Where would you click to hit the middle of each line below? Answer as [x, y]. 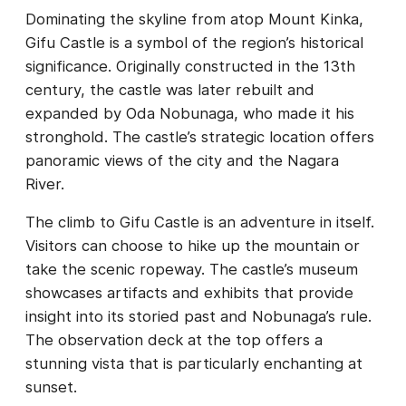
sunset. [51, 387]
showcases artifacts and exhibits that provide [189, 293]
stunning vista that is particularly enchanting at [194, 364]
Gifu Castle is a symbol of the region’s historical [194, 42]
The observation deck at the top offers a [174, 340]
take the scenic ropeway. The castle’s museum [192, 270]
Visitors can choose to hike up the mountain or [193, 246]
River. [45, 184]
